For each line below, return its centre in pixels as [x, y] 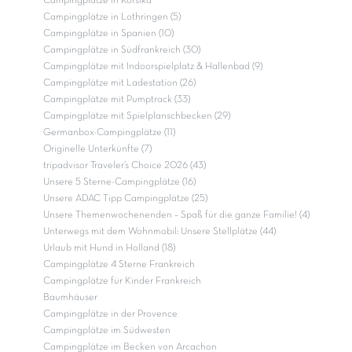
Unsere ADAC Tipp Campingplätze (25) [125, 199]
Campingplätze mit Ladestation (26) [119, 84]
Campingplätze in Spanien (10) [108, 34]
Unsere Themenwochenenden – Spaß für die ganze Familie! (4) [176, 216]
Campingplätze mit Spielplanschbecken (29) [137, 117]
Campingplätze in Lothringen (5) [112, 18]
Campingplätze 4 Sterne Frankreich [119, 265]
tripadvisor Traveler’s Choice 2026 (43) [125, 166]
